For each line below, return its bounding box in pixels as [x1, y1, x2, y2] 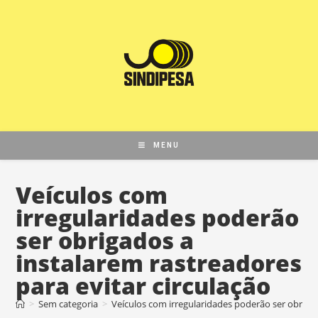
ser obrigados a [16, 224, 194, 256]
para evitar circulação [16, 270, 271, 301]
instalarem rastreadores [16, 247, 302, 278]
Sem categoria [38, 297, 99, 310]
